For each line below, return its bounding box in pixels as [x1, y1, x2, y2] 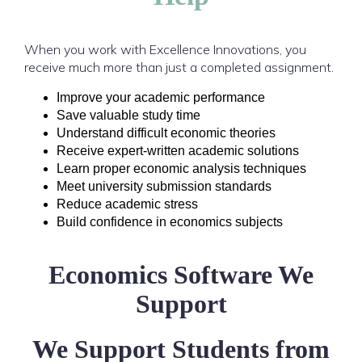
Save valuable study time [57, 108, 200, 122]
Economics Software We [48, 260, 314, 289]
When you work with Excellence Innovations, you [24, 41, 306, 57]
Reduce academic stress [57, 197, 198, 211]
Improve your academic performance [57, 90, 265, 104]
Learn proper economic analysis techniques [57, 162, 306, 175]
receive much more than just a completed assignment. [24, 59, 334, 75]
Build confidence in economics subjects [57, 215, 283, 229]
